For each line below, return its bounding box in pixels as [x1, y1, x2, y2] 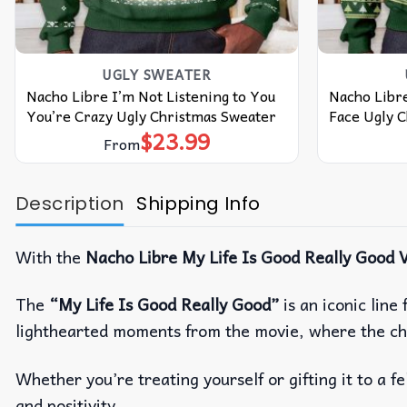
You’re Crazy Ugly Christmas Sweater [25, 103, 276, 127]
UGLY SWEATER [101, 63, 212, 85]
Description [15, 191, 124, 217]
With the [15, 243, 85, 271]
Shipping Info [136, 191, 261, 217]
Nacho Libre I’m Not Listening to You [25, 83, 275, 107]
